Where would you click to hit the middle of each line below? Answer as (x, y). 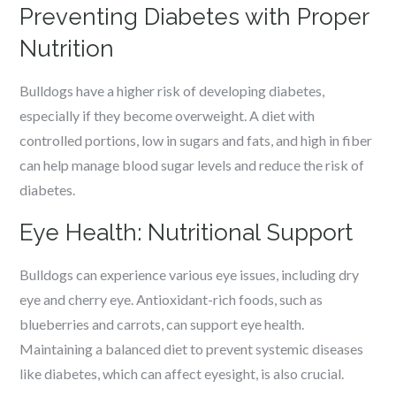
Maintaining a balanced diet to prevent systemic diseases (192, 349)
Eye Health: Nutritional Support (187, 232)
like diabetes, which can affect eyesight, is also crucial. (182, 373)
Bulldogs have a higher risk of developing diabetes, (172, 91)
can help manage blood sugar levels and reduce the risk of (192, 165)
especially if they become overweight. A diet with (168, 115)
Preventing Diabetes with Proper (194, 17)
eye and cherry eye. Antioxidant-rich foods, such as (171, 299)
